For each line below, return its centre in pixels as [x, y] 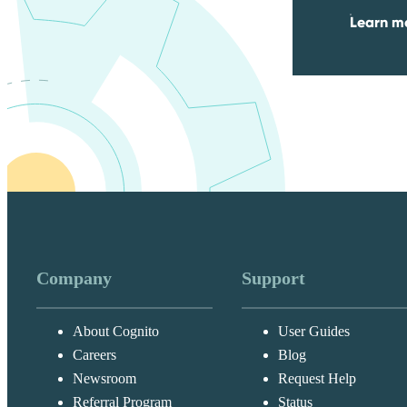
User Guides [314, 332]
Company [74, 278]
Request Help [318, 379]
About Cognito [116, 332]
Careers [94, 355]
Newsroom [104, 379]
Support [274, 278]
